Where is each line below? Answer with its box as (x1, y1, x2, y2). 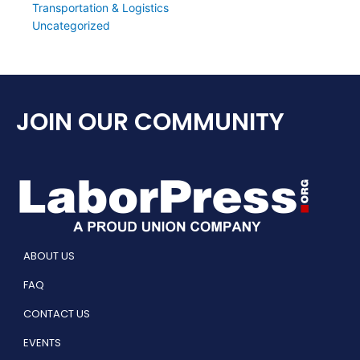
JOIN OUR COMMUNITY (16, 105, 284, 140)
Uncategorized (32, 18, 110, 33)
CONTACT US (23, 306, 90, 322)
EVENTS (23, 335, 61, 351)
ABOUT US (23, 248, 75, 264)
